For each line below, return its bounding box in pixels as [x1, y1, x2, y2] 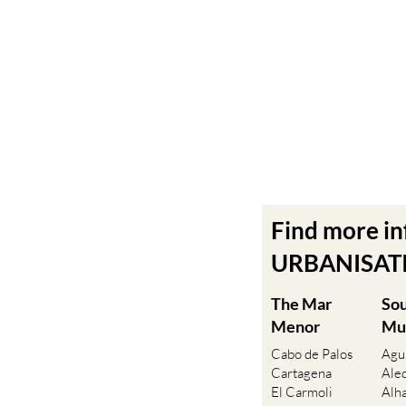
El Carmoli [271, 383, 333, 401]
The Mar [271, 294, 333, 314]
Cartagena [271, 364, 333, 382]
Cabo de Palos [271, 345, 353, 363]
